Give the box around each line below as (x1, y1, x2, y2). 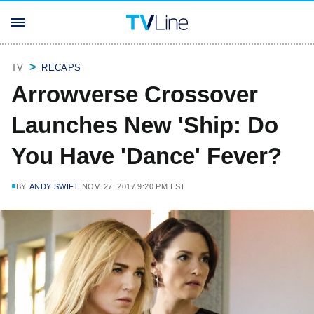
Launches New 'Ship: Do (11, 112, 278, 138)
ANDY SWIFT (29, 182, 79, 191)
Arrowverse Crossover (11, 81, 258, 107)
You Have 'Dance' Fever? (11, 143, 282, 169)
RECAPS (41, 62, 81, 73)
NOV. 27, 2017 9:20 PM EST (81, 182, 186, 191)
